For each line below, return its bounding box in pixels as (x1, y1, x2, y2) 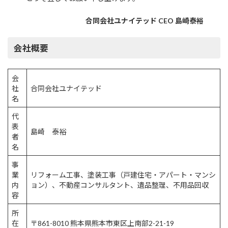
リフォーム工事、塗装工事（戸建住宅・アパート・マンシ (31, 170, 216, 179)
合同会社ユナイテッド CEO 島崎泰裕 (85, 16, 204, 25)
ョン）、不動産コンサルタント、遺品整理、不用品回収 (31, 180, 209, 189)
